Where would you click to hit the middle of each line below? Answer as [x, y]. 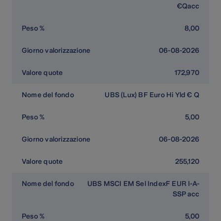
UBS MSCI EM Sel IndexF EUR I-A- [143, 184]
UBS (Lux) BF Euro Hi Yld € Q [152, 95]
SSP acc [186, 194]
